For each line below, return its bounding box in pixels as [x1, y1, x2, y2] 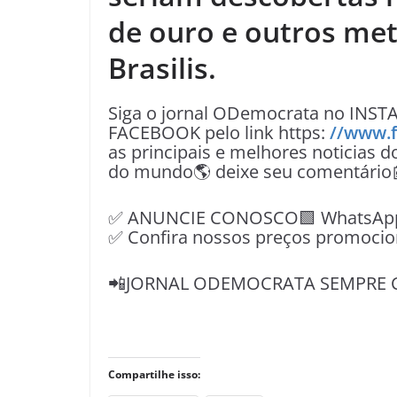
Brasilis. [108, 49, 216, 87]
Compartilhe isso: [108, 367, 200, 382]
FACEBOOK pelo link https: [108, 121, 330, 144]
